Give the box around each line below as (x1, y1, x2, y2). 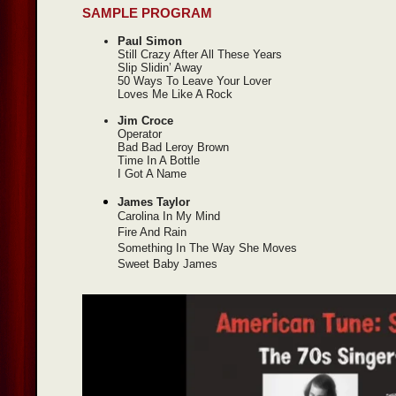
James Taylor (118, 195, 190, 209)
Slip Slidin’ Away (118, 61, 202, 75)
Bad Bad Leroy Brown (118, 141, 229, 155)
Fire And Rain (118, 225, 187, 241)
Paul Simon (118, 34, 182, 49)
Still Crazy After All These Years (118, 48, 282, 62)
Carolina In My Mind (118, 209, 220, 225)
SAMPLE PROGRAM (82, 5, 212, 21)
